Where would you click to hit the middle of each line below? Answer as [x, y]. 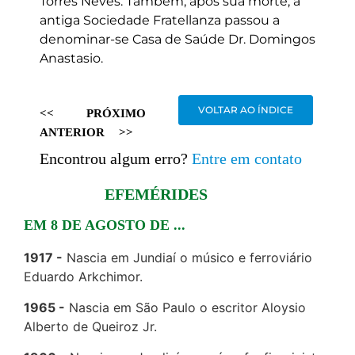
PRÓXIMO [116, 114]
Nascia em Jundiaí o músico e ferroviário [189, 258]
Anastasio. [71, 58]
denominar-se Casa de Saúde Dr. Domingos [177, 39]
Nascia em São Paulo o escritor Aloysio [187, 308]
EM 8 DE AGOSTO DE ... [105, 225]
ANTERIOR [72, 133]
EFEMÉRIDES [156, 195]
